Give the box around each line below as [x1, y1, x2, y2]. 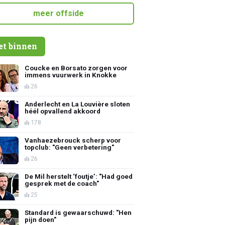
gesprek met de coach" [25, 179, 99, 187]
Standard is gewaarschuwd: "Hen [25, 208, 132, 216]
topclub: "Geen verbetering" [25, 143, 115, 151]
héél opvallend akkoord [25, 106, 101, 115]
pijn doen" [25, 215, 57, 223]
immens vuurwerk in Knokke [25, 70, 117, 79]
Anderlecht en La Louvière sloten [25, 99, 131, 108]
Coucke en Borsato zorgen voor [25, 63, 128, 72]
